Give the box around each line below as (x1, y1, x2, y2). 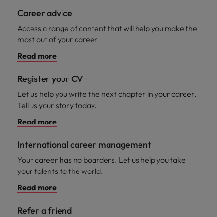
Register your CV (17, 73, 83, 84)
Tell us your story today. (17, 100, 97, 110)
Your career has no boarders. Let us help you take (17, 155, 186, 165)
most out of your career (17, 34, 98, 44)
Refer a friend (17, 205, 72, 216)
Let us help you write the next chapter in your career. (17, 89, 197, 99)
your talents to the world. (17, 166, 103, 176)
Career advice (17, 7, 72, 18)
